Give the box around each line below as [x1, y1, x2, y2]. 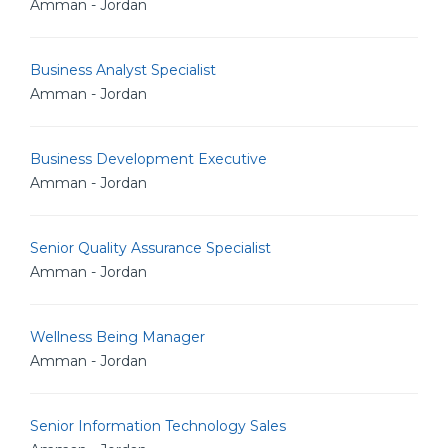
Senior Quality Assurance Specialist [30, 239, 271, 257]
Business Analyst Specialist [30, 61, 216, 79]
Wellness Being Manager [30, 328, 205, 346]
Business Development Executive [30, 150, 267, 168]
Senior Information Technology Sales [30, 417, 286, 435]
